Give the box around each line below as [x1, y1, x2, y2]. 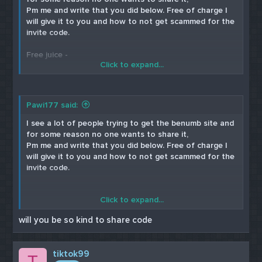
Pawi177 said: [26, 100, 78, 111]
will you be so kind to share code [19, 214, 153, 225]
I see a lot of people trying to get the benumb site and [26, 118, 235, 129]
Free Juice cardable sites [26, 207, 120, 218]
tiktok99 [53, 248, 90, 259]
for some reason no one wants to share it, [26, 129, 189, 140]
